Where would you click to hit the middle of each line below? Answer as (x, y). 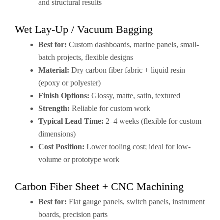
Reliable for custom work (110, 108)
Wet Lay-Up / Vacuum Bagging (84, 29)
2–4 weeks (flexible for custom (152, 121)
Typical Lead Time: (71, 121)
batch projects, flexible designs (86, 57)
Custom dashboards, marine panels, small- (133, 44)
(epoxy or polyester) (69, 83)
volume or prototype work (79, 159)
